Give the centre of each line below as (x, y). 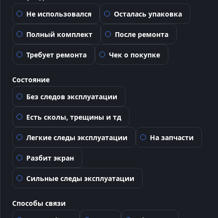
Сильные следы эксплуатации (80, 178)
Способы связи (39, 203)
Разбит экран (50, 158)
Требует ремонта (56, 54)
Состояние (31, 80)
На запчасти (172, 137)
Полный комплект (59, 34)
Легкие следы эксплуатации (77, 137)
